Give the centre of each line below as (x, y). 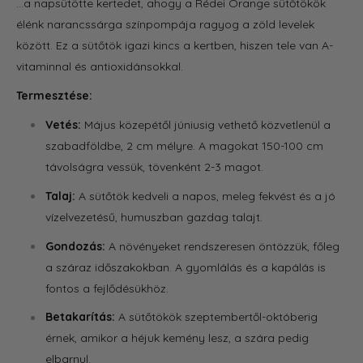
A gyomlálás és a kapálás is (249, 267)
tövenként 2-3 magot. (204, 167)
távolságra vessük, (95, 167)
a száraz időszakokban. (109, 267)
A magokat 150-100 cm (259, 145)
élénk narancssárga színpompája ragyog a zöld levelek (165, 25)
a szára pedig (270, 338)
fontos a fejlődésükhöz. (107, 288)
